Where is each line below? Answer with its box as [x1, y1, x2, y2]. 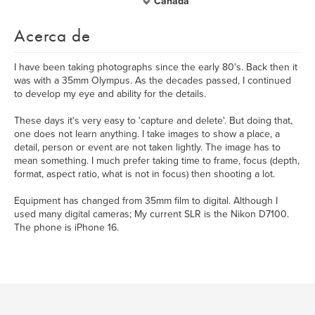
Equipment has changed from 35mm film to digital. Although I [14, 195, 278, 207]
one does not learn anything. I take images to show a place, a [14, 128, 280, 140]
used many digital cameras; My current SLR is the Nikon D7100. [14, 208, 289, 220]
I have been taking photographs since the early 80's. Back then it [14, 61, 297, 73]
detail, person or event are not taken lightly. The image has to [14, 141, 281, 153]
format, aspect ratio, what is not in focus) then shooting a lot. [14, 168, 275, 180]
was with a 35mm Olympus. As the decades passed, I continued [14, 75, 291, 86]
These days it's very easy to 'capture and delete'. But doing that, [14, 115, 292, 127]
